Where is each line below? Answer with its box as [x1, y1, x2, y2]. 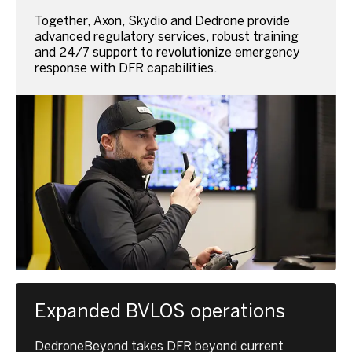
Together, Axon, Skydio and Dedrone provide [35, 13, 290, 28]
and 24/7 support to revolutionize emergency [35, 44, 300, 60]
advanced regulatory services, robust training [35, 28, 299, 44]
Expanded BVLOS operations [35, 299, 285, 322]
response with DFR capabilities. [35, 60, 217, 75]
